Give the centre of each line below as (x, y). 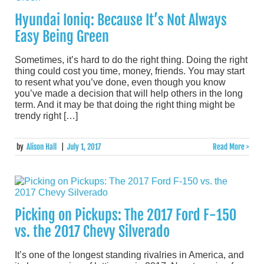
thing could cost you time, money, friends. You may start (130, 71)
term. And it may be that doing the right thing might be (125, 104)
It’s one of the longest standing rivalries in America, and (129, 255)
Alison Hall (42, 146)
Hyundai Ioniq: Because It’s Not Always (121, 20)
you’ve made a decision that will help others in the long (129, 93)
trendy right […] (46, 115)
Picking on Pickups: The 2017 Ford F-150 (126, 215)
